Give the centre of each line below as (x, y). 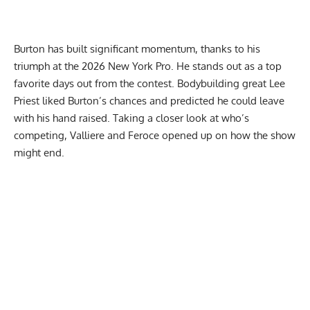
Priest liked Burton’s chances (80, 100)
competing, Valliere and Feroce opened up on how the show (155, 135)
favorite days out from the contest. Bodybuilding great (142, 83)
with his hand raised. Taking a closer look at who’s (131, 118)
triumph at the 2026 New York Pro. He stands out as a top (148, 66)
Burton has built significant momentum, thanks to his (137, 48)
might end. (40, 152)
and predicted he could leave (216, 100)
